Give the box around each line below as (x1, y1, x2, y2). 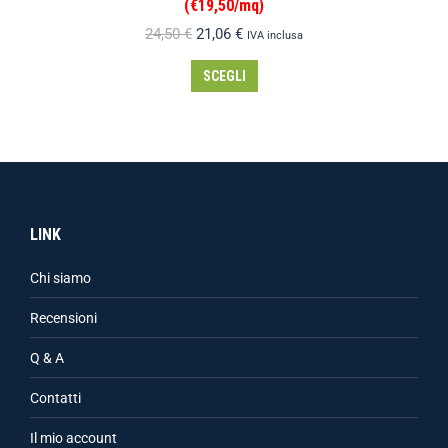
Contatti (30, 390, 81, 406)
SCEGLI (202, 68, 246, 84)
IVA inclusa (247, 29, 303, 42)
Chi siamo (30, 270, 91, 286)
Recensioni (30, 310, 97, 326)
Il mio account (30, 430, 117, 446)
